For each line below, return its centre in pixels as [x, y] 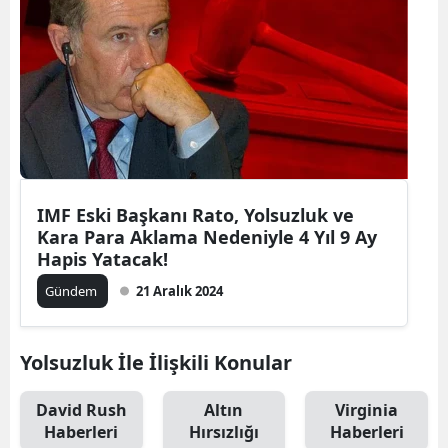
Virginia [367, 410]
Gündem [72, 291]
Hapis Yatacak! [102, 259]
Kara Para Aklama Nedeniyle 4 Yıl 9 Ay [207, 237]
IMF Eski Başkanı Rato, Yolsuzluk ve [195, 215]
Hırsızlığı [223, 432]
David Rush [81, 410]
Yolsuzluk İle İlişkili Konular [156, 362]
